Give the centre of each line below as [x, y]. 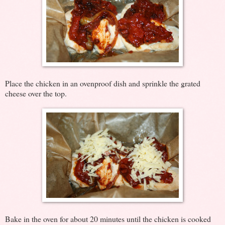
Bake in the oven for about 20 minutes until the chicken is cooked [108, 218]
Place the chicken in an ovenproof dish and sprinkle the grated [103, 83]
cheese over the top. [36, 93]
